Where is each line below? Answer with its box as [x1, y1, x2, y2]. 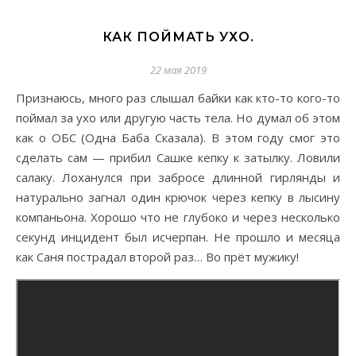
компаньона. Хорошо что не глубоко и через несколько [16, 208, 340, 225]
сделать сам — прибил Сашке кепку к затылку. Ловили [16, 149, 340, 165]
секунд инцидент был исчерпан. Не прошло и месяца [16, 228, 340, 245]
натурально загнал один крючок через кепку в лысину [16, 188, 340, 205]
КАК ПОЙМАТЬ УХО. [102, 29, 254, 44]
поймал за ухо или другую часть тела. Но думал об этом [16, 109, 340, 126]
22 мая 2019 [149, 62, 207, 77]
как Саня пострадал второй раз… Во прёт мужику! [16, 248, 299, 265]
